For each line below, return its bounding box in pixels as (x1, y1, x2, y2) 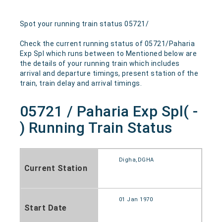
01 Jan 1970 (118, 196, 153, 203)
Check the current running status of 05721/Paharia (19, 40, 195, 48)
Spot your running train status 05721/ (19, 20, 149, 28)
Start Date (24, 203, 67, 213)
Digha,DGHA (118, 157, 154, 163)
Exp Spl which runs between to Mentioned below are (19, 50, 197, 57)
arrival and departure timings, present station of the (19, 69, 199, 77)
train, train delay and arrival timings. (19, 79, 142, 87)
